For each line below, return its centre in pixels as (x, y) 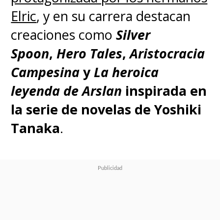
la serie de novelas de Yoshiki (106, 110)
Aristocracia (167, 54)
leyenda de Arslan (67, 91)
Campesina (45, 72)
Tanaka (36, 128)
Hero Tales (90, 54)
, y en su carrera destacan (114, 16)
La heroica (126, 72)
